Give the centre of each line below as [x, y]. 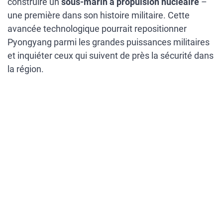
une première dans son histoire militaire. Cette [99, 15]
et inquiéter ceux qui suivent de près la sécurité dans [111, 56]
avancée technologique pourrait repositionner [97, 29]
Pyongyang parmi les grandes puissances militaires [109, 42]
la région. [26, 69]
